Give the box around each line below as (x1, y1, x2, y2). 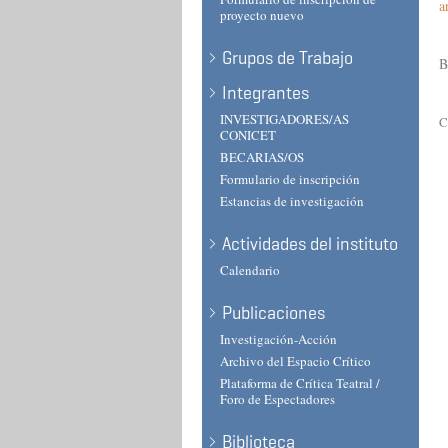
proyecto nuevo (220, 6, 304, 24)
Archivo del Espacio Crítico (220, 352, 371, 370)
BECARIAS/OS (220, 148, 304, 166)
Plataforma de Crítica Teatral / (220, 374, 380, 392)
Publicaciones (222, 302, 325, 324)
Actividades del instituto (222, 233, 398, 255)
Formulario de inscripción (220, 170, 360, 188)
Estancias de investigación (220, 192, 364, 210)
